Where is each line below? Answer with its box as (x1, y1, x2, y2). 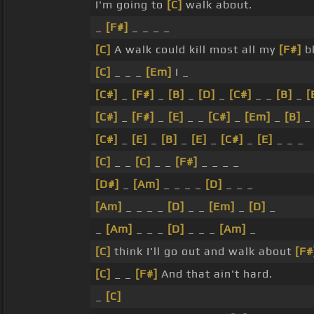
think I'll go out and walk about (111, 245, 295, 259)
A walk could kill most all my (111, 43, 279, 57)
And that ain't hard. (158, 267, 273, 281)
